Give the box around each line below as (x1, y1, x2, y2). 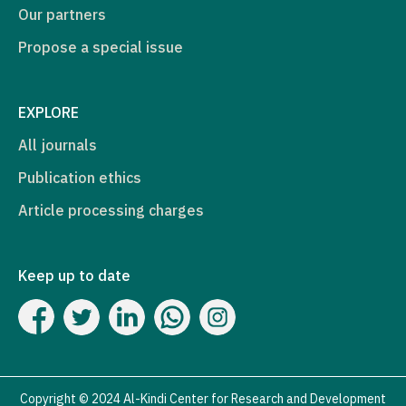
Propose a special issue (18, 38, 183, 56)
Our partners (18, 5, 106, 24)
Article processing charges (18, 201, 204, 219)
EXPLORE (18, 103, 79, 121)
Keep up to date (18, 266, 130, 285)
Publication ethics (18, 169, 141, 187)
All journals (18, 136, 97, 154)
